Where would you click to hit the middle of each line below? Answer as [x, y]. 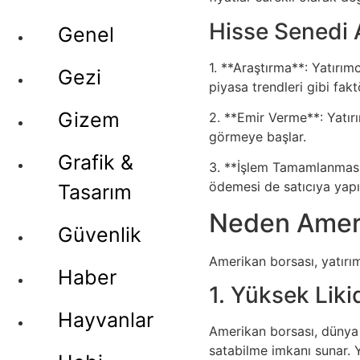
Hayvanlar [106, 320]
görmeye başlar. [258, 136]
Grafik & [96, 162]
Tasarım [95, 192]
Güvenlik [100, 235]
